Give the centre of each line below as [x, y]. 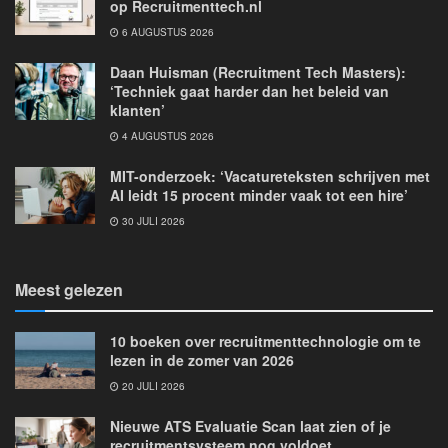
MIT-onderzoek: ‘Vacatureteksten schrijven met [270, 176]
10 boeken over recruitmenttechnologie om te [265, 341]
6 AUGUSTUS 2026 [166, 32]
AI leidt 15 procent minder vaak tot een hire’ [259, 195]
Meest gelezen [69, 289]
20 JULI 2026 [152, 386]
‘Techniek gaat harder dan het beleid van [249, 91]
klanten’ [137, 110]
